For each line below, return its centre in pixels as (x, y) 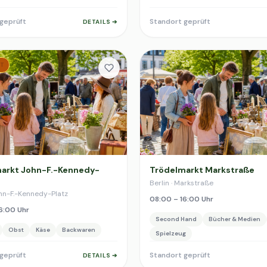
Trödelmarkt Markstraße (202, 170)
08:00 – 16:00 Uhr (181, 199)
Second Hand (176, 219)
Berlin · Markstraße (181, 183)
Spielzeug (171, 233)
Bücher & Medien (235, 219)
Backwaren (79, 230)
